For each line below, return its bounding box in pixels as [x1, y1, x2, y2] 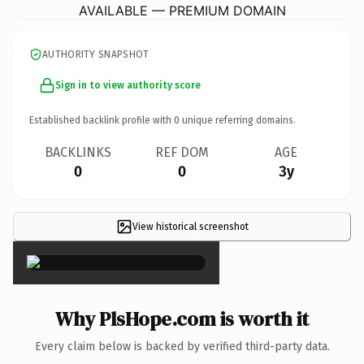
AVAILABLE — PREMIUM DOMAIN [78, 2, 286, 19]
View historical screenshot [132, 220, 249, 232]
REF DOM [155, 144, 209, 160]
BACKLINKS [45, 144, 111, 160]
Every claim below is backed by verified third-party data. [34, 339, 330, 353]
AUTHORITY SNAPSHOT [42, 48, 149, 60]
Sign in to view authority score [55, 79, 201, 91]
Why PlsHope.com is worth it [55, 305, 309, 332]
